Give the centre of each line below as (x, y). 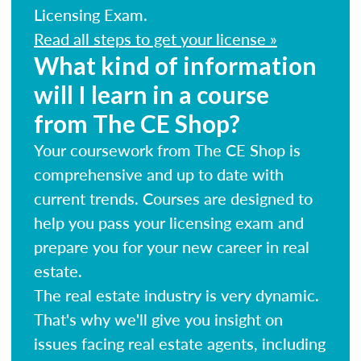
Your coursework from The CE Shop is (167, 149)
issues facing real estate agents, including (180, 343)
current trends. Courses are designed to (173, 198)
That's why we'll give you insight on (158, 319)
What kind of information (175, 65)
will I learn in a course (151, 94)
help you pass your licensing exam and (169, 222)
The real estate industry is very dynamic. (176, 295)
